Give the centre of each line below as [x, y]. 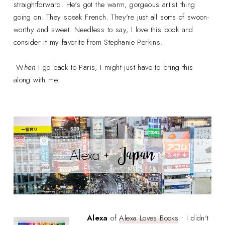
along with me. [36, 80]
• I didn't [194, 218]
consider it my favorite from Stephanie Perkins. [88, 42]
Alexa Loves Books [149, 218]
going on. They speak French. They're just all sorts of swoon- [111, 17]
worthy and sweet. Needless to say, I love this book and [103, 29]
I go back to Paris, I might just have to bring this [114, 67]
